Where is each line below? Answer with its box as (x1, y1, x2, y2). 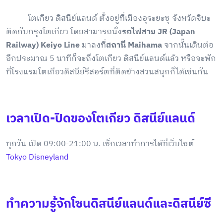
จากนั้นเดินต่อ (162, 39, 214, 53)
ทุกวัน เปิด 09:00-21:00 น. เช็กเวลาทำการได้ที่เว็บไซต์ (6, 137, 194, 151)
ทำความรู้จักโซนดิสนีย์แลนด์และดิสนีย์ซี (6, 194, 211, 215)
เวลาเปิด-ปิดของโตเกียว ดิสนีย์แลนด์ (6, 109, 195, 129)
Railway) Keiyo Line (6, 39, 82, 53)
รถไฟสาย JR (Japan (122, 25, 195, 39)
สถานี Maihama (106, 39, 162, 53)
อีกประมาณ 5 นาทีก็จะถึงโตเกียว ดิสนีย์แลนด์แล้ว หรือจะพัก (6, 52, 216, 66)
